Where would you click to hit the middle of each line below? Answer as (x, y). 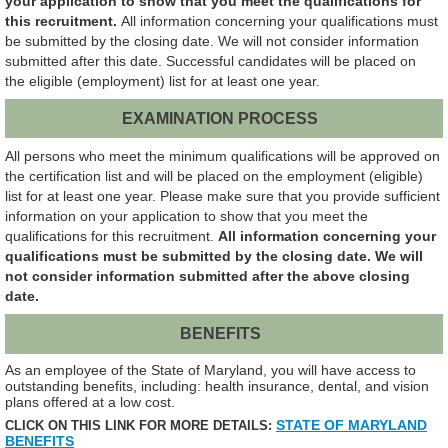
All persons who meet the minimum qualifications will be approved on (222, 156)
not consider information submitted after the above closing (207, 276)
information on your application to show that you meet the (186, 216)
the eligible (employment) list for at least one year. (162, 80)
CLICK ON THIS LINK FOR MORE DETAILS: (138, 425)
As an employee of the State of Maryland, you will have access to (210, 369)
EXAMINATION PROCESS (220, 118)
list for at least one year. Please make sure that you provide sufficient (222, 196)
